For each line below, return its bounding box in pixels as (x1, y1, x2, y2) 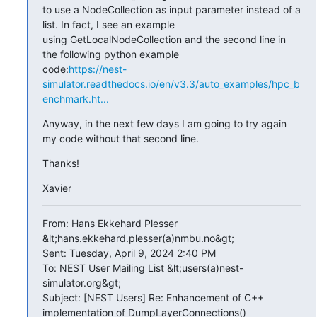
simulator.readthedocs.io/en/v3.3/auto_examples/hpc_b (42, 77, 300, 90)
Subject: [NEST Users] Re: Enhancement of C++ (42, 291, 264, 304)
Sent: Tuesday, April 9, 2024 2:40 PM (42, 246, 216, 259)
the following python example (42, 47, 179, 60)
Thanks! (42, 156, 79, 169)
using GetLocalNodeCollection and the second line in (42, 33, 286, 45)
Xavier (42, 181, 71, 194)
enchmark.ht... (42, 92, 109, 105)
